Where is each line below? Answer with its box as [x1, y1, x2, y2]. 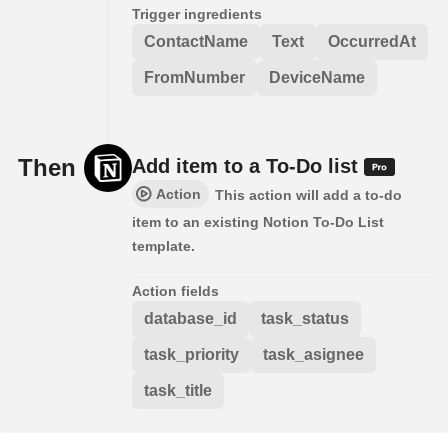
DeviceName [269, 68, 365, 86]
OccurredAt [328, 32, 416, 50]
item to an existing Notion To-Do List [132, 213, 384, 230]
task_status [261, 309, 349, 327]
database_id [144, 309, 237, 327]
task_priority [144, 345, 239, 363]
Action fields [132, 282, 219, 299]
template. [132, 237, 195, 254]
